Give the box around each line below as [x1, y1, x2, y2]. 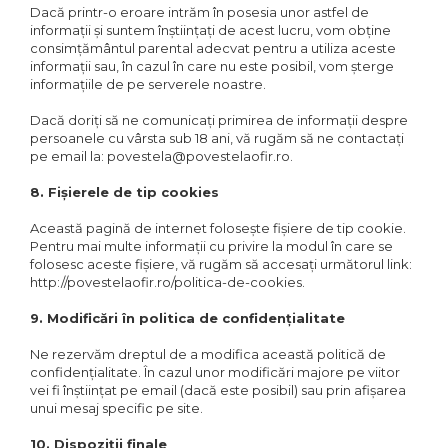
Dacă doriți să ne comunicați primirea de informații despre [30, 112, 408, 128]
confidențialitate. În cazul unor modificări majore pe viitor [30, 364, 400, 380]
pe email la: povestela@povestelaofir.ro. [30, 148, 293, 164]
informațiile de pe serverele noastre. [30, 76, 266, 92]
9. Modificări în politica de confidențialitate [30, 310, 345, 326]
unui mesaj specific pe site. [30, 400, 203, 416]
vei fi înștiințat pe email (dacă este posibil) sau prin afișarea [30, 382, 406, 398]
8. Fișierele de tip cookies [30, 184, 219, 200]
